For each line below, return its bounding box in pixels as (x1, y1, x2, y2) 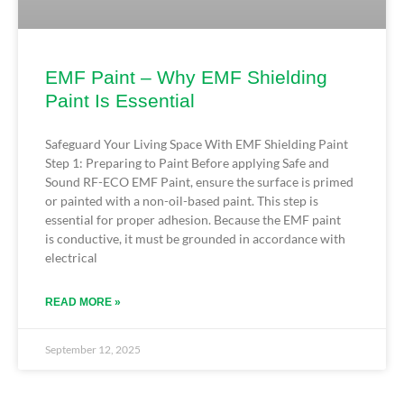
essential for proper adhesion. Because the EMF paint (45, 211, 341, 227)
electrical (45, 249, 97, 265)
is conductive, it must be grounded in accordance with (45, 230, 345, 246)
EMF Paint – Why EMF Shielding (45, 66, 327, 87)
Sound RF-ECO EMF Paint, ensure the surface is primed (45, 173, 353, 189)
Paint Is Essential (45, 89, 195, 111)
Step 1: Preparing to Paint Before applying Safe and (45, 154, 329, 170)
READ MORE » (45, 295, 121, 308)
